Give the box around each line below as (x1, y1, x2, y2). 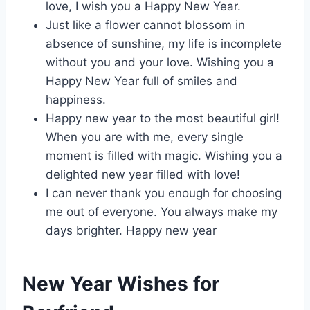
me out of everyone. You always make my (46, 205, 277, 219)
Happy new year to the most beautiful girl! (46, 111, 280, 126)
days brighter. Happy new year (46, 224, 217, 238)
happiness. (46, 93, 106, 107)
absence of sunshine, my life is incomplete (46, 37, 282, 51)
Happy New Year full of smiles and (46, 74, 237, 89)
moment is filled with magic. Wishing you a (46, 149, 282, 163)
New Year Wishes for (22, 272, 219, 296)
